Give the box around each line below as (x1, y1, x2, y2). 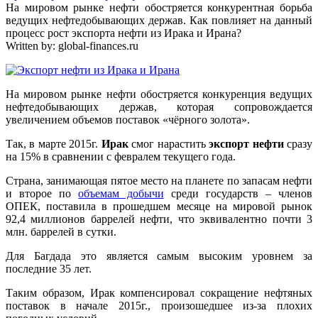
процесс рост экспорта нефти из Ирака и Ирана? (6, 26, 241, 39)
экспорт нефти (209, 137, 284, 150)
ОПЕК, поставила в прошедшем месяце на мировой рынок (6, 199, 312, 212)
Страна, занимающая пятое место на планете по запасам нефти (6, 174, 312, 187)
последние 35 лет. (6, 262, 92, 275)
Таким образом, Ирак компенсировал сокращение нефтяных (6, 286, 312, 299)
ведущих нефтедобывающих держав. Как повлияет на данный (6, 13, 312, 26)
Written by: (6, 39, 58, 52)
